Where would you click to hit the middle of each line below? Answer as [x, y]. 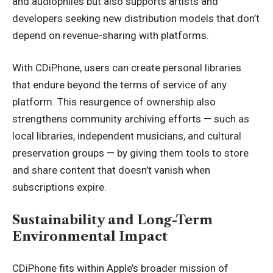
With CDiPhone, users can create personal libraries [127, 68]
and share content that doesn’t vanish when [111, 170]
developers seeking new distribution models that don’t [136, 18]
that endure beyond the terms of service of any [119, 85]
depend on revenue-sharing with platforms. [111, 35]
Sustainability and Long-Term [112, 219]
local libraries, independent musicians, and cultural [127, 136]
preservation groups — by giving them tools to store [130, 153]
